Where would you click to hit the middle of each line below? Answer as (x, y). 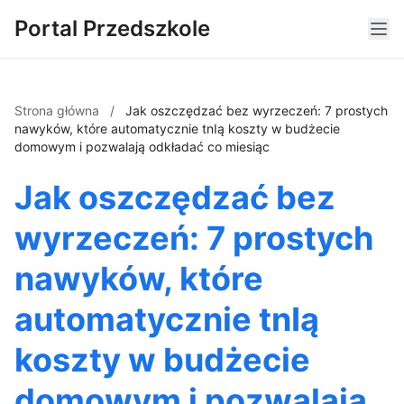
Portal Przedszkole (112, 28)
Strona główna (59, 110)
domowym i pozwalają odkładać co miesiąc (142, 147)
